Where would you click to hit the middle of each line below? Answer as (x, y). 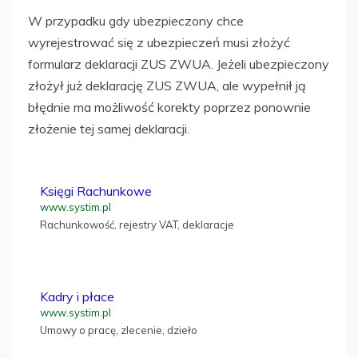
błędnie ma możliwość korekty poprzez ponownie (169, 107)
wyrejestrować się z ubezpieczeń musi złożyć (159, 42)
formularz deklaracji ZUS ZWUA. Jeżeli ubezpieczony (179, 64)
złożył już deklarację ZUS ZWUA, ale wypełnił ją (167, 85)
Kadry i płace (77, 296)
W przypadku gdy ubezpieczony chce (136, 20)
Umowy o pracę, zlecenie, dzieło (119, 330)
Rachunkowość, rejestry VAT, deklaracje (137, 224)
